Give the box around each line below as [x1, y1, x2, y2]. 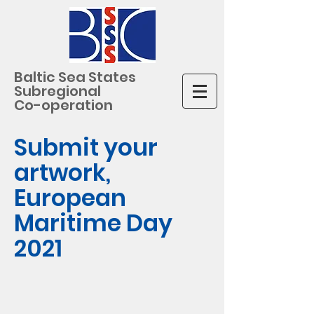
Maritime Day [14, 207, 172, 240]
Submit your [14, 131, 158, 164]
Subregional [14, 81, 101, 101]
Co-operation [14, 95, 113, 115]
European [14, 182, 126, 214]
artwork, [14, 156, 111, 189]
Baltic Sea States [14, 67, 136, 87]
